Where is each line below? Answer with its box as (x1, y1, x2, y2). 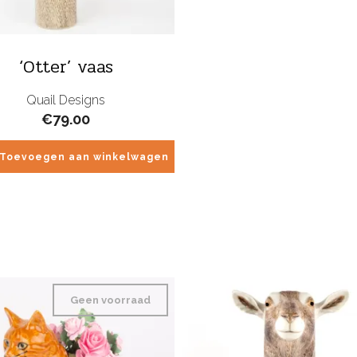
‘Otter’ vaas (18, 53, 113, 80)
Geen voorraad (70, 293, 151, 306)
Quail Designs (26, 92, 106, 108)
